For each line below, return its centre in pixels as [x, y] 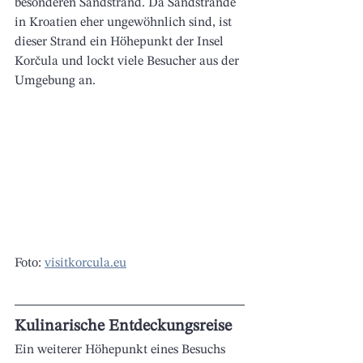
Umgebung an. [55, 81]
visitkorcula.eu [85, 264]
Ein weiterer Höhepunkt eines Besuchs [122, 350]
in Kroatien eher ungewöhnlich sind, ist [125, 22]
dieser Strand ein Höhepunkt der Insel [121, 42]
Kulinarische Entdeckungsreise [125, 327]
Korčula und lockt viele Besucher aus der [128, 61]
